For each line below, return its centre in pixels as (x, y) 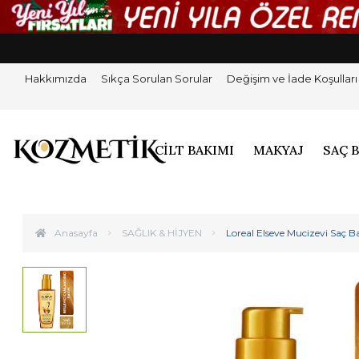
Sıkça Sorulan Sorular (157, 79)
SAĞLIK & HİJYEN (162, 233)
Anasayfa (76, 233)
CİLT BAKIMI (195, 150)
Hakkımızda (56, 79)
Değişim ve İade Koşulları (292, 79)
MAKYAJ (279, 150)
